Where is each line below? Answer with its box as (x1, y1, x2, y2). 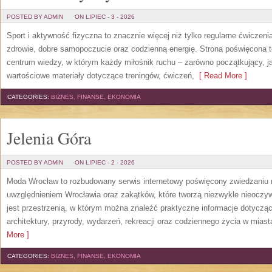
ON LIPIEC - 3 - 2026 (75, 13, 135, 20)
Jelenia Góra (7, 126, 91, 149)
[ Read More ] (194, 71, 247, 80)
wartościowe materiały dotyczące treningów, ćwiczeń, (7, 71, 194, 80)
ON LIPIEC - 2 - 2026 (75, 159, 135, 166)
